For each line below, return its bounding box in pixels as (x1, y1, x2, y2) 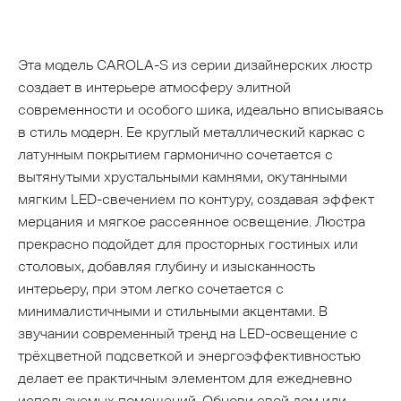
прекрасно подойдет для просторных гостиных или (18, 235, 358, 253)
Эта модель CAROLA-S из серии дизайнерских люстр (18, 56, 372, 74)
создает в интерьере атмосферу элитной (18, 79, 291, 97)
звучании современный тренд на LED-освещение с (18, 325, 358, 343)
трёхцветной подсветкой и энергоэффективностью (18, 347, 361, 365)
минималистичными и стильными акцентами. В (18, 303, 328, 320)
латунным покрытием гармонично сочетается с (18, 146, 333, 164)
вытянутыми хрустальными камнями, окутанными (18, 168, 347, 186)
